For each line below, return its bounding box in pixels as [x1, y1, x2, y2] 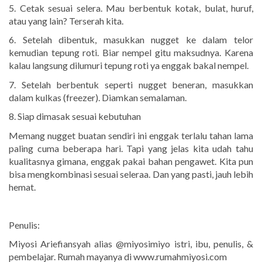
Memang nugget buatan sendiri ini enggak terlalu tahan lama [9, 129, 253, 141]
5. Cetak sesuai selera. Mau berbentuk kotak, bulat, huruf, [9, 2, 253, 13]
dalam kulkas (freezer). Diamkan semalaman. [9, 91, 187, 103]
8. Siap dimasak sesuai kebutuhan [9, 111, 141, 122]
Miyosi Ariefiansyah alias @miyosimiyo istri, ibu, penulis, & [9, 238, 253, 250]
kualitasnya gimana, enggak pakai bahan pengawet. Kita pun [9, 155, 253, 167]
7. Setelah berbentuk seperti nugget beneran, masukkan [9, 78, 253, 90]
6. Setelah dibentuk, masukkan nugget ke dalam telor [9, 34, 253, 46]
